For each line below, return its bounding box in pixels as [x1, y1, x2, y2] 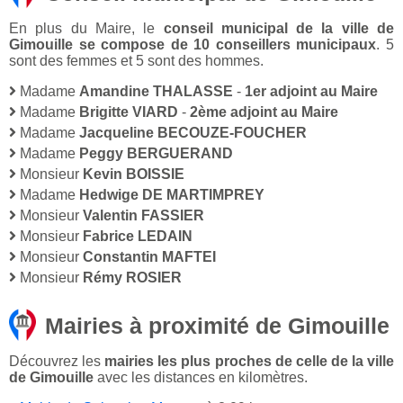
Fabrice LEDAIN [83, 228, 193, 245]
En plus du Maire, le [9, 21, 164, 37]
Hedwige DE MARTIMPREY [79, 187, 264, 203]
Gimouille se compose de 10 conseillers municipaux [9, 37, 377, 53]
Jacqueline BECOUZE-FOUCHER [79, 125, 307, 141]
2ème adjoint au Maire [190, 104, 338, 121]
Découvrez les [9, 354, 105, 370]
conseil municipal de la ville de [163, 21, 394, 37]
